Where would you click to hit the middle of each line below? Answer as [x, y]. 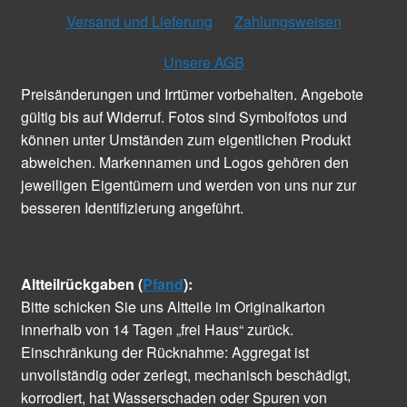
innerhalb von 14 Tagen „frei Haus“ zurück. [157, 330]
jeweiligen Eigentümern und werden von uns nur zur [188, 185]
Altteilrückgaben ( [81, 284]
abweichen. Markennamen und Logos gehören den [184, 163]
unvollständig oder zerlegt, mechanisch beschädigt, [185, 375]
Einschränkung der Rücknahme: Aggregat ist [164, 352]
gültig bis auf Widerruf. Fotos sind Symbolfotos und [184, 117]
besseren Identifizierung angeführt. [132, 208]
